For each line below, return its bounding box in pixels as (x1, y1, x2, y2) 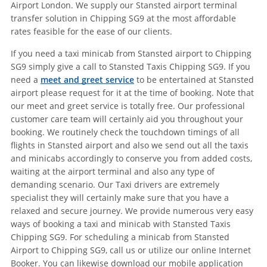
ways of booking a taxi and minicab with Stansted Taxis (10, 218, 231, 230)
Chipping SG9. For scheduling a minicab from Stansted (10, 231, 229, 243)
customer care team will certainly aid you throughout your (10, 113, 243, 125)
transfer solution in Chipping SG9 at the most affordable (10, 13, 236, 24)
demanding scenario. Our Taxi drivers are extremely (10, 179, 219, 191)
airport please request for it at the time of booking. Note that (10, 87, 254, 99)
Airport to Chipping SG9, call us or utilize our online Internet (10, 244, 251, 256)
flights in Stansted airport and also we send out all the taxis (10, 139, 249, 151)
